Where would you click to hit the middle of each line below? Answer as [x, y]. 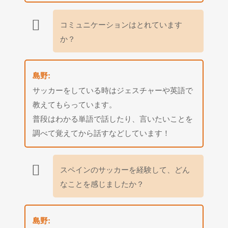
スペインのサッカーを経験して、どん [125, 169]
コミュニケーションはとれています [121, 24]
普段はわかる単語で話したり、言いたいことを [113, 118]
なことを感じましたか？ [102, 183]
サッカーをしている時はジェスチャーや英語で [113, 89]
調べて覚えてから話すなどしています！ [102, 132]
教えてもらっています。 [75, 104]
